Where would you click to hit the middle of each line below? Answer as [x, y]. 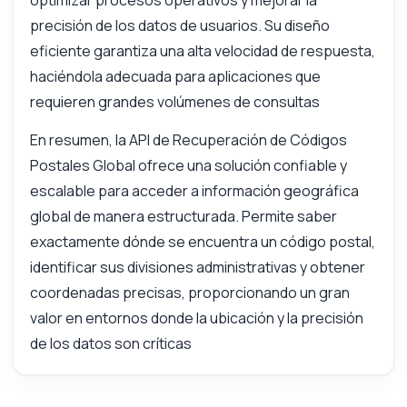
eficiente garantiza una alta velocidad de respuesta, [202, 51]
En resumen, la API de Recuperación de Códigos [188, 140]
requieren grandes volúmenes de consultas [174, 102]
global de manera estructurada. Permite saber [183, 217]
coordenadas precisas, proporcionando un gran [189, 293]
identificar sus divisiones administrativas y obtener [197, 268]
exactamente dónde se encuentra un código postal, [202, 242]
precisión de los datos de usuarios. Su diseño [179, 26]
